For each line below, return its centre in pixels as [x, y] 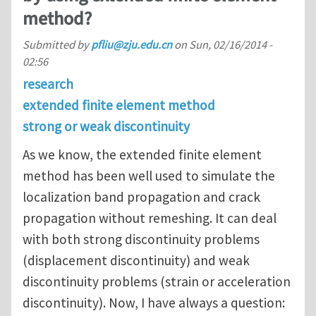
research [48, 84]
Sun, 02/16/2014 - [231, 45]
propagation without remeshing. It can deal [150, 218]
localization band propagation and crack [141, 197]
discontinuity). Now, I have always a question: [154, 303]
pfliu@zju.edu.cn [132, 45]
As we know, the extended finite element [142, 155]
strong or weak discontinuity [106, 127]
